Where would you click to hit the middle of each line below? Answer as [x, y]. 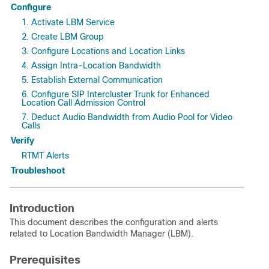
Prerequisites [45, 260]
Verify [23, 141]
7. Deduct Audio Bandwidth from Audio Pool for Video [127, 117]
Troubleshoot [38, 171]
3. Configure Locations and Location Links [103, 51]
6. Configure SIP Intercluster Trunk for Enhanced [116, 94]
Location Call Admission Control [83, 103]
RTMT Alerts [45, 156]
